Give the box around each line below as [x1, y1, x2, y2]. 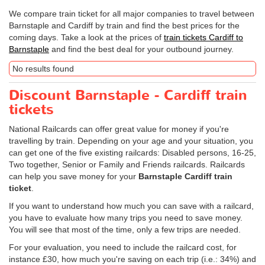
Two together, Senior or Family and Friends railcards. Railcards [9, 160, 245, 169]
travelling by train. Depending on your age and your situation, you [9, 136, 253, 146]
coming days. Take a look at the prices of [9, 33, 164, 42]
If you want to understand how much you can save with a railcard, [9, 201, 254, 211]
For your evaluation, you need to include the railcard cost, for [9, 243, 237, 252]
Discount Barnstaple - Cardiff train [9, 86, 247, 105]
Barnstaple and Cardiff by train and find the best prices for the [9, 21, 240, 30]
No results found [12, 64, 74, 73]
